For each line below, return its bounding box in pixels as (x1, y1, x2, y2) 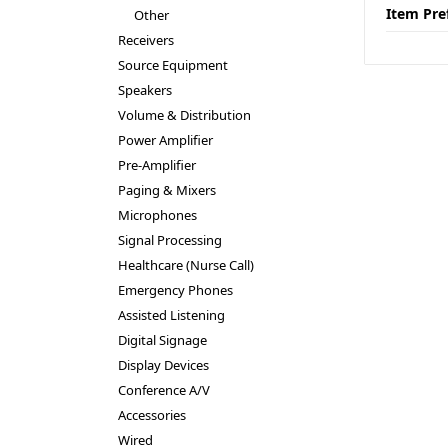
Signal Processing (117, 231, 222, 249)
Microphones (117, 206, 197, 224)
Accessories (117, 406, 186, 424)
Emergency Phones (117, 281, 233, 299)
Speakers (117, 81, 172, 99)
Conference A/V (117, 381, 210, 399)
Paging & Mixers (117, 181, 216, 199)
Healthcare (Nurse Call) (117, 256, 254, 274)
